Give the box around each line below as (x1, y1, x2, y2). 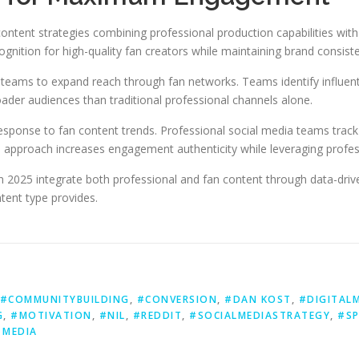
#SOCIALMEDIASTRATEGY (189, 309, 330, 322)
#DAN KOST (224, 292, 292, 306)
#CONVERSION (136, 292, 217, 306)
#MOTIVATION (10, 309, 92, 322)
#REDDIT (132, 309, 182, 322)
